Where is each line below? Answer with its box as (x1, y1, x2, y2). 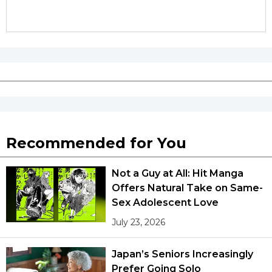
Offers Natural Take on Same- (112, 182, 263, 194)
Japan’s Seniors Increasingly (112, 248, 253, 260)
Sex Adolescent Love (112, 196, 219, 208)
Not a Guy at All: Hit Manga (112, 167, 243, 179)
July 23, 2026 (112, 216, 166, 228)
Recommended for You (6, 134, 186, 152)
